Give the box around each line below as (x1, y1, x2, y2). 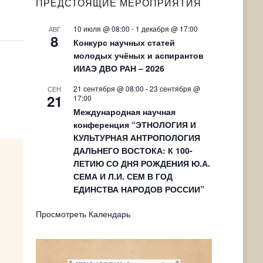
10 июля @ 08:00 (73, 23, 130, 33)
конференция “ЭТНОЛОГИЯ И (73, 118, 196, 130)
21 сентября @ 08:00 (73, 83, 144, 93)
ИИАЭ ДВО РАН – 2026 (73, 62, 164, 74)
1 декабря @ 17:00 (135, 23, 198, 33)
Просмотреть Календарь (35, 207, 130, 220)
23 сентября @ (149, 83, 200, 93)
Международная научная (73, 105, 176, 117)
